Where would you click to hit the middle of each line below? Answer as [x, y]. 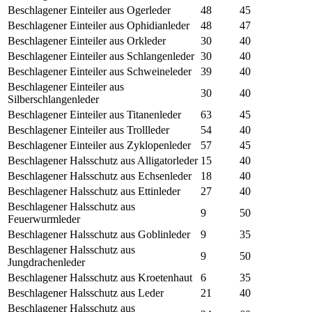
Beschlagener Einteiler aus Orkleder [87, 41]
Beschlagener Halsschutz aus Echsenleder [100, 176]
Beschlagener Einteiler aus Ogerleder [89, 10]
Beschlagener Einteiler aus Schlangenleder [101, 56]
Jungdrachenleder [46, 263]
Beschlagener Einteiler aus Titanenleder [94, 115]
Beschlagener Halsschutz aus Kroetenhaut [100, 278]
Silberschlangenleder [53, 100]
